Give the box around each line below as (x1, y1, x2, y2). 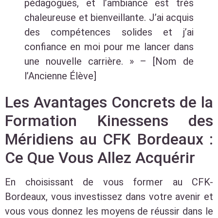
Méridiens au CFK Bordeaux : (5, 130, 213, 149)
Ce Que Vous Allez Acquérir (5, 148, 195, 167)
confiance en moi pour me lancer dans (24, 41, 194, 53)
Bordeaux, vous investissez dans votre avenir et (5, 191, 213, 203)
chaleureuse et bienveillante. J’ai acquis (24, 12, 194, 24)
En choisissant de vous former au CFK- (5, 176, 213, 188)
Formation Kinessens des (5, 111, 213, 130)
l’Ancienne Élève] (24, 70, 96, 82)
